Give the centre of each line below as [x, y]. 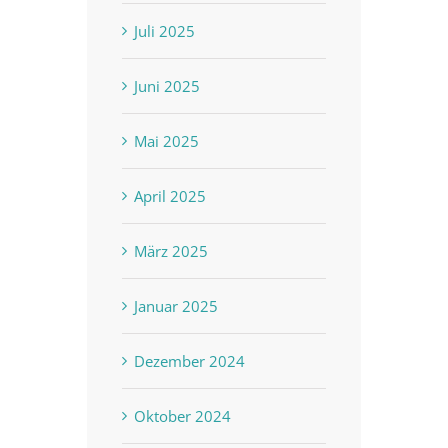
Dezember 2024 [190, 360]
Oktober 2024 [183, 415]
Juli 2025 [165, 30]
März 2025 [171, 250]
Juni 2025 [167, 85]
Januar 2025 [176, 305]
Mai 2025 [167, 140]
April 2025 [170, 195]
